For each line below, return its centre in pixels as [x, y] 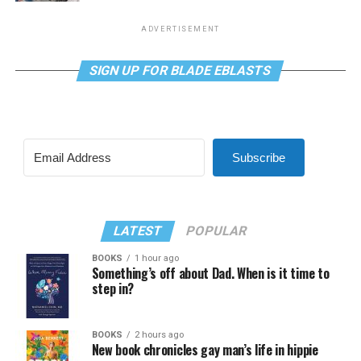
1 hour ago [156, 259]
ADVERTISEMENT [180, 29]
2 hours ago [159, 335]
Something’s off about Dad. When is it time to [210, 274]
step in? [113, 289]
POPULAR [217, 231]
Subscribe [258, 158]
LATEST [139, 231]
